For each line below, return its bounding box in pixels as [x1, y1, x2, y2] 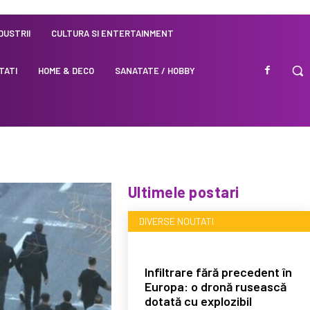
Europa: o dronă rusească [144, 278, 286, 294]
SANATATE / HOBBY [115, 65, 196, 76]
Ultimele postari [127, 182, 239, 201]
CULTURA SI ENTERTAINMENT [51, 28, 174, 39]
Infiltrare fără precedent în [144, 264, 292, 280]
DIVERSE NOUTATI [138, 215, 214, 227]
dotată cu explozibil [144, 293, 252, 309]
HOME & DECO [38, 65, 95, 76]
